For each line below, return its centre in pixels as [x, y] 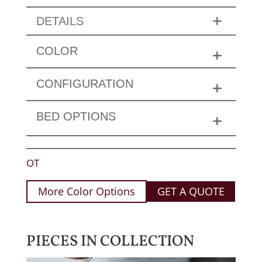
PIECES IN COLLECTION [110, 241]
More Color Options [86, 192]
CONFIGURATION [85, 83]
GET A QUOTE [191, 192]
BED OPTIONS [76, 116]
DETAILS [60, 21]
